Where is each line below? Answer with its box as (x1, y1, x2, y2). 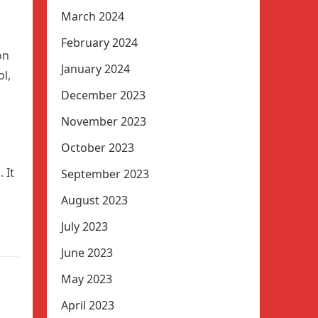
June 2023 (61, 245, 113, 261)
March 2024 (61, 9, 124, 24)
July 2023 (61, 219, 108, 234)
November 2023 (61, 114, 146, 129)
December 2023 (61, 87, 146, 103)
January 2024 (61, 61, 130, 77)
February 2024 (61, 35, 138, 50)
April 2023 (61, 297, 114, 313)
